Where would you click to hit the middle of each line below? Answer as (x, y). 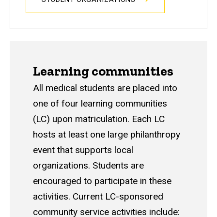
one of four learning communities (100, 104)
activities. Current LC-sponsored (98, 197)
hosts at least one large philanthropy (107, 135)
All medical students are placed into (105, 88)
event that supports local (83, 150)
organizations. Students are (88, 166)
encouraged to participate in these (102, 181)
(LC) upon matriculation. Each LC (99, 119)
